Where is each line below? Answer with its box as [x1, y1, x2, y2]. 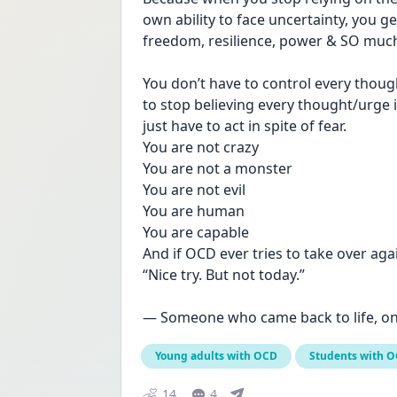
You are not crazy [143, 137, 259, 157]
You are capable [143, 222, 249, 242]
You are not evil [143, 180, 249, 199]
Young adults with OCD [155, 348, 277, 363]
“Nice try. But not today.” [143, 265, 305, 284]
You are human [143, 201, 245, 221]
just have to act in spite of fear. [143, 116, 346, 136]
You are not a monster [143, 159, 292, 178]
